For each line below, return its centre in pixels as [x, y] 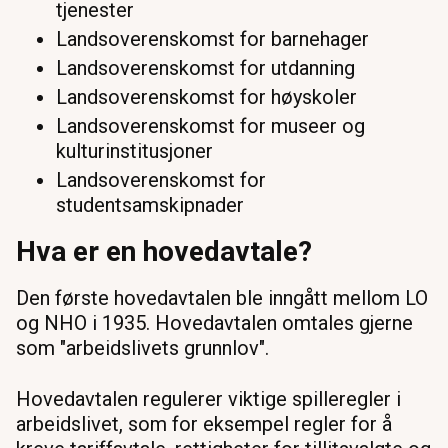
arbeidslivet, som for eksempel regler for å [204, 423]
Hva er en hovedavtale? [164, 251]
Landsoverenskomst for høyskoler [206, 96]
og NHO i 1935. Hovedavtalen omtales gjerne [214, 322]
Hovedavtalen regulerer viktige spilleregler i [208, 398]
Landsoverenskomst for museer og [210, 125]
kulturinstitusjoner [134, 150]
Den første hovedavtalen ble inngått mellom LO [222, 297]
